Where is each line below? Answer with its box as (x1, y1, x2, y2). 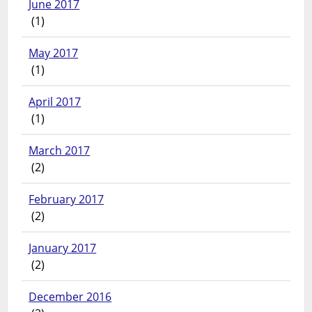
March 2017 (29, 143, 91, 159)
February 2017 (29, 192, 104, 208)
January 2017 (29, 240, 97, 256)
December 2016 (29, 289, 112, 305)
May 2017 (29, 45, 79, 61)
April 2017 (29, 94, 81, 110)
